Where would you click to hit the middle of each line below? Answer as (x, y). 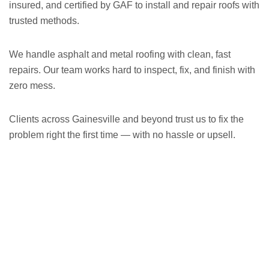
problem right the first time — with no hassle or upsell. (122, 135)
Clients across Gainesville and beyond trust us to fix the (126, 119)
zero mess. (32, 86)
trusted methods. (44, 21)
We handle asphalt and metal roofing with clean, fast (120, 54)
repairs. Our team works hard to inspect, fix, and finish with (132, 70)
